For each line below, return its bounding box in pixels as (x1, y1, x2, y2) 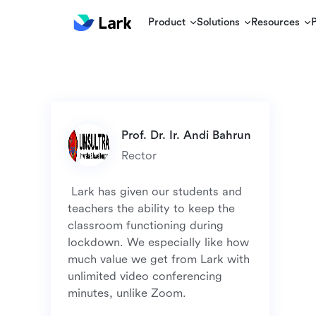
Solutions (197, 16, 241, 28)
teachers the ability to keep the (68, 202, 235, 215)
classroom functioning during (68, 219, 224, 232)
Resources (251, 16, 300, 28)
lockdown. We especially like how (68, 236, 249, 249)
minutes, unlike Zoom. (68, 286, 190, 300)
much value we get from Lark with (68, 253, 250, 266)
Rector (121, 149, 157, 162)
